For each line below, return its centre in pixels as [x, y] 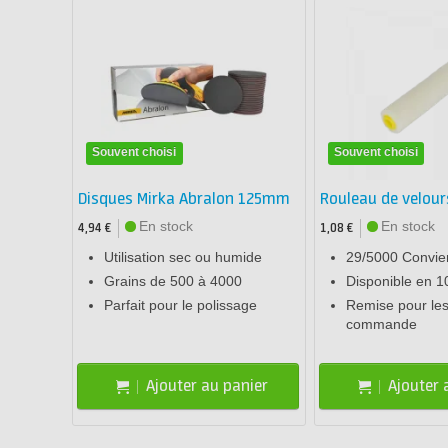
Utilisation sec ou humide [183, 257]
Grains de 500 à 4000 [173, 281]
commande [381, 324]
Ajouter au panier [207, 386]
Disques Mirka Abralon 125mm [184, 200]
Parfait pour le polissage [180, 305]
